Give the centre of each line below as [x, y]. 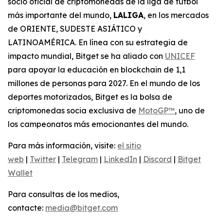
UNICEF [180, 56]
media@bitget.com [82, 208]
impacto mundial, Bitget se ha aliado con [86, 56]
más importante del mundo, [61, 15]
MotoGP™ [156, 111]
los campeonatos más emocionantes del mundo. [98, 124]
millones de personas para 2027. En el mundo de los [104, 83]
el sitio [129, 146]
